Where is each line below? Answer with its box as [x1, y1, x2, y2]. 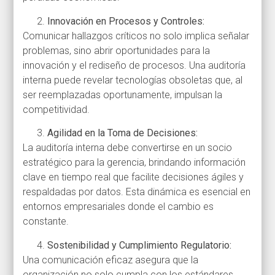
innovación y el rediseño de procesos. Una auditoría [23, 59, 246, 71]
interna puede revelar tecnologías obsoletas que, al [23, 74, 243, 86]
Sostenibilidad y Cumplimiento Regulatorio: [47, 239, 232, 251]
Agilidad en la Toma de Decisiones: [47, 127, 198, 139]
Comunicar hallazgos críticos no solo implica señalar [23, 29, 250, 42]
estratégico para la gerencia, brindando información [23, 157, 246, 169]
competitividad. [23, 103, 90, 115]
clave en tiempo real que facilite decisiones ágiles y [23, 171, 244, 184]
